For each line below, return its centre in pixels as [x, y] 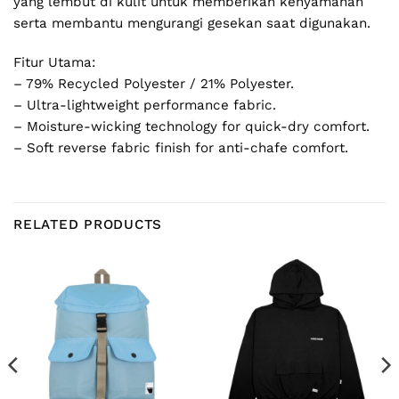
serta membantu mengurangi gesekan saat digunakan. [192, 23]
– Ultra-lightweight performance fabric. [145, 105]
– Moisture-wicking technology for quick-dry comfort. [191, 126]
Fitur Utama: [55, 62]
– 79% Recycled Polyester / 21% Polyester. [154, 83]
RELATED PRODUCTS [88, 225]
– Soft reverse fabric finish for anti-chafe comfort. [181, 147]
